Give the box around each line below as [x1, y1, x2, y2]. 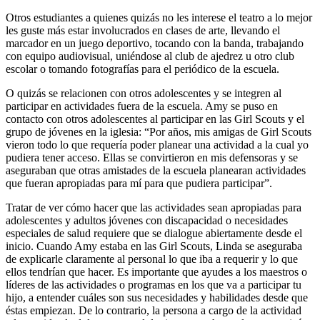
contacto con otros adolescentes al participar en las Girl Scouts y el [6, 112, 304, 125]
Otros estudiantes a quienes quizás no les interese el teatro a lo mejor [6, 11, 312, 24]
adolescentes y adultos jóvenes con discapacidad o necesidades [6, 214, 288, 226]
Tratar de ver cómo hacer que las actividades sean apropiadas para [6, 201, 301, 214]
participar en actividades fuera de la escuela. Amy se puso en [6, 99, 278, 112]
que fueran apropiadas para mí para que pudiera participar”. [6, 176, 275, 189]
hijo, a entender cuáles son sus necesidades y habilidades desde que [6, 291, 308, 304]
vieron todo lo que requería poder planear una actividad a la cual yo [6, 138, 309, 151]
